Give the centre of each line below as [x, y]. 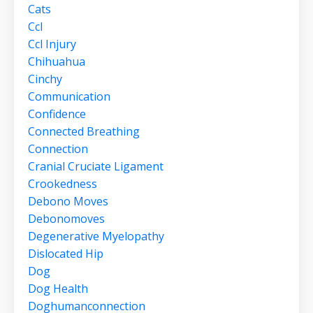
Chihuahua [57, 62]
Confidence [57, 114]
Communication [69, 97]
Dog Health [58, 289]
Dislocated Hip [66, 254]
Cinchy [45, 79]
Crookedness [63, 184]
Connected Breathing [84, 132]
